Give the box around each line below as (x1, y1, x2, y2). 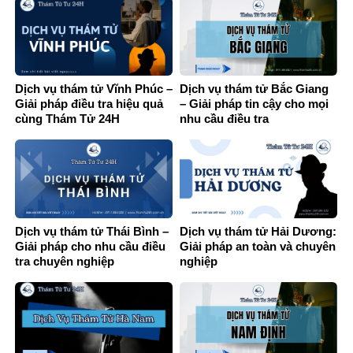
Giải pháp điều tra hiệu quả (15, 97, 163, 111)
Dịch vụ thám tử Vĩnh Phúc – (15, 82, 173, 96)
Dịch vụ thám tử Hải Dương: (180, 225, 336, 239)
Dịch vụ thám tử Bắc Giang (180, 82, 329, 96)
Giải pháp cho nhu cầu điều (15, 240, 165, 254)
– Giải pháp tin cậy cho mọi (180, 97, 329, 111)
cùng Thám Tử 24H (15, 112, 120, 126)
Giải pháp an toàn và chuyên (180, 240, 336, 254)
